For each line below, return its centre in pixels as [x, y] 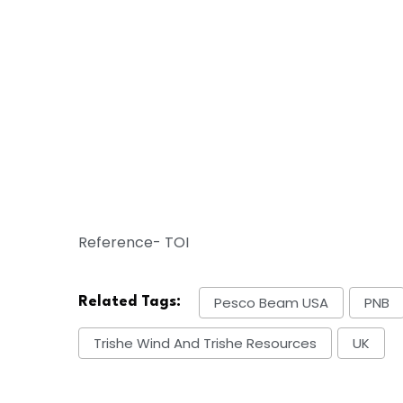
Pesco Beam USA [271, 302]
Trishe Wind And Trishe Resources [205, 343]
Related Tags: [130, 301]
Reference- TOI [134, 242]
